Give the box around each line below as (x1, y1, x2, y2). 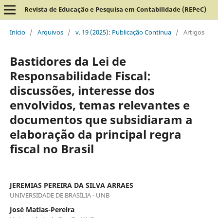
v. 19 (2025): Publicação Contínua (75, 27, 171, 36)
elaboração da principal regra (9, 126, 182, 142)
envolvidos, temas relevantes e (9, 96, 190, 113)
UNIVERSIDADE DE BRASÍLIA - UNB (9, 190, 109, 200)
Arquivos (37, 27, 63, 36)
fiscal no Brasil (9, 140, 94, 157)
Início (9, 27, 25, 36)
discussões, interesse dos (9, 82, 155, 98)
